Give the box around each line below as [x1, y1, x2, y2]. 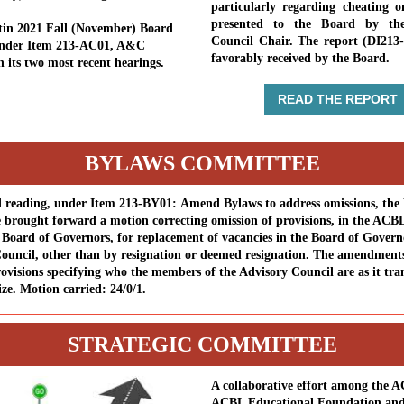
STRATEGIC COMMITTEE [67, 333, 337, 356]
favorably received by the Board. [211, 51, 397, 65]
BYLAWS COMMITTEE [84, 151, 320, 175]
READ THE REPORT [277, 92, 398, 106]
